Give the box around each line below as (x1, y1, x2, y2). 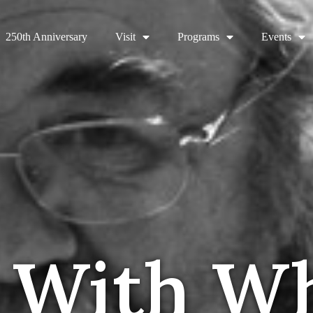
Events (261, 31, 292, 43)
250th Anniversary (6, 31, 88, 43)
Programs (177, 31, 220, 43)
